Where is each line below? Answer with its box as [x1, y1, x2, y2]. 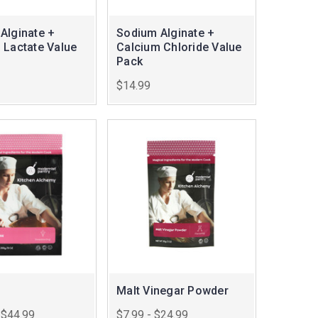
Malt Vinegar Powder [116, 284, 229, 298]
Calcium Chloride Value [116, 40, 242, 55]
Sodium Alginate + [116, 26, 215, 40]
